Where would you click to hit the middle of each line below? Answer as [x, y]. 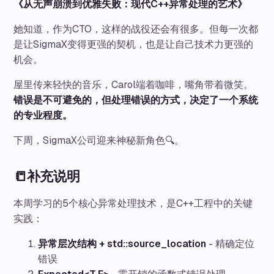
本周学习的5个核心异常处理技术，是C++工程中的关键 [133, 203]
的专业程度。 [43, 116]
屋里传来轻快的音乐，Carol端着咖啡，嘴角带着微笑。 [134, 85]
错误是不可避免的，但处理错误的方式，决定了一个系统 [136, 100]
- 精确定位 [231, 243]
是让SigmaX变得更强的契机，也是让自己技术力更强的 [134, 45]
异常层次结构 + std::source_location [122, 243]
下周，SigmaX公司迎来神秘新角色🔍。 [99, 141]
